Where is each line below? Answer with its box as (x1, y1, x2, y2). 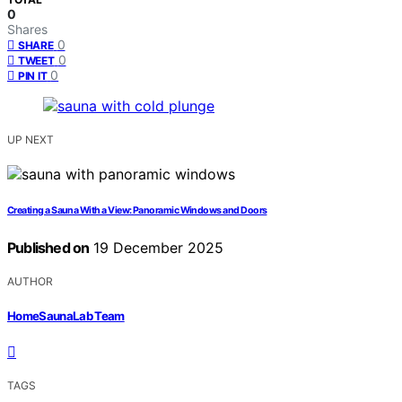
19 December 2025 (89, 239, 224, 258)
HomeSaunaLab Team (7, 308, 125, 323)
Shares (7, 22, 48, 38)
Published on (7, 239, 90, 258)
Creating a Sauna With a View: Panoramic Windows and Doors (7, 205, 267, 217)
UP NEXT (7, 133, 54, 147)
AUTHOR (7, 275, 53, 289)
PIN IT (18, 69, 48, 83)
